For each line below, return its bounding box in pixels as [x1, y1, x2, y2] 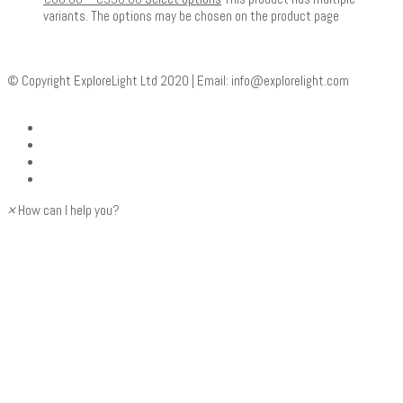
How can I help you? [18, 201, 120, 219]
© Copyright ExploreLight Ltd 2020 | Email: [7, 72, 231, 90]
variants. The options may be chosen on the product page [43, 7, 339, 25]
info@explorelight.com [231, 72, 349, 90]
